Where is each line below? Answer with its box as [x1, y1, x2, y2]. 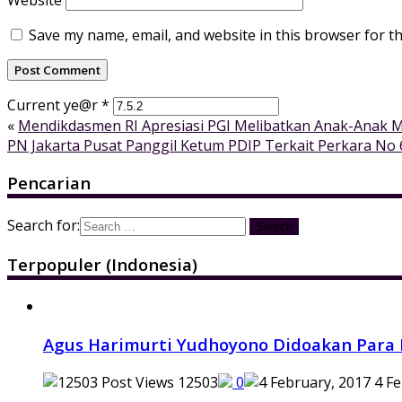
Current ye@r [7, 94, 101, 115]
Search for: [7, 215, 80, 235]
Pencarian [7, 171, 91, 195]
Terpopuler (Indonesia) [7, 252, 197, 275]
